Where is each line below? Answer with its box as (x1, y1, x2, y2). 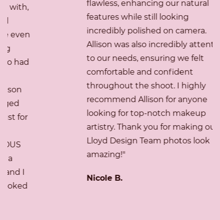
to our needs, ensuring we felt (39, 54, 157, 63)
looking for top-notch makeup (39, 109, 159, 118)
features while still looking (39, 12, 141, 22)
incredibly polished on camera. (39, 26, 159, 35)
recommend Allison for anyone (39, 95, 160, 104)
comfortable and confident (39, 67, 146, 77)
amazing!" (39, 150, 78, 159)
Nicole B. (39, 173, 75, 183)
